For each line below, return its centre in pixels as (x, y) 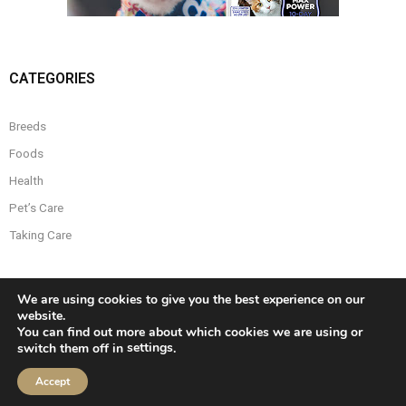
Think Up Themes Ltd (172, 365)
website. (41, 316)
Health (26, 181)
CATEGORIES (52, 79)
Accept (53, 382)
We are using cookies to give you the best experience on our (191, 300)
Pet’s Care (36, 208)
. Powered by (271, 365)
